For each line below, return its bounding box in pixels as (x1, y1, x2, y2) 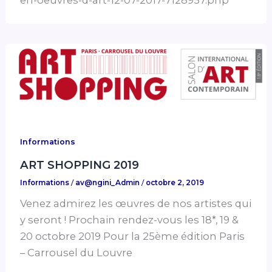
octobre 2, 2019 (146, 178, 205, 188)
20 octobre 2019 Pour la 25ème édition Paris (20, 230, 245, 243)
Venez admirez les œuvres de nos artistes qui (20, 197, 252, 210)
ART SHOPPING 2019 (20, 157, 140, 172)
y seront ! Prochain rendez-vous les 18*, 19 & (20, 214, 239, 226)
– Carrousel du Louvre (20, 246, 133, 259)
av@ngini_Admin (75, 178, 142, 188)
